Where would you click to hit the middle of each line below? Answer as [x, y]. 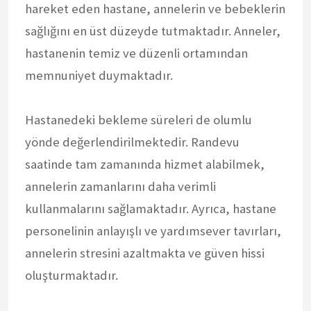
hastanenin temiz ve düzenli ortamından [136, 53]
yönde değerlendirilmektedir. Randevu [132, 142]
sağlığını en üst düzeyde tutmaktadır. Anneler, [153, 31]
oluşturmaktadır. [72, 275]
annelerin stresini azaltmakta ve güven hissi [145, 253]
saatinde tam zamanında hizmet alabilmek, [145, 164]
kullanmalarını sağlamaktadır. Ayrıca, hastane [151, 208]
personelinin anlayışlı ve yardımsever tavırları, [153, 230]
